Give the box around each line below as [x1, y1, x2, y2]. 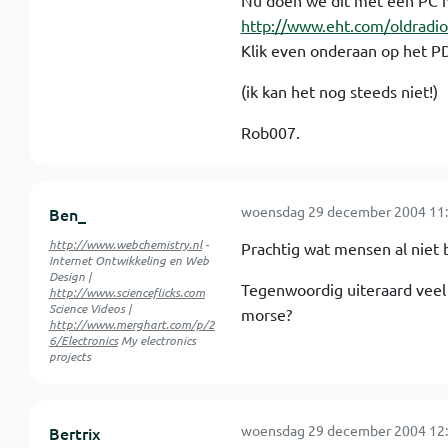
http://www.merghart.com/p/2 [48, 316, 215, 332]
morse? [240, 304, 292, 324]
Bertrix [48, 422, 100, 444]
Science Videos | [48, 300, 131, 316]
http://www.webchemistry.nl [48, 236, 202, 252]
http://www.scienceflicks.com [48, 284, 205, 300]
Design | [48, 268, 91, 284]
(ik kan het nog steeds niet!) [240, 81, 438, 101]
